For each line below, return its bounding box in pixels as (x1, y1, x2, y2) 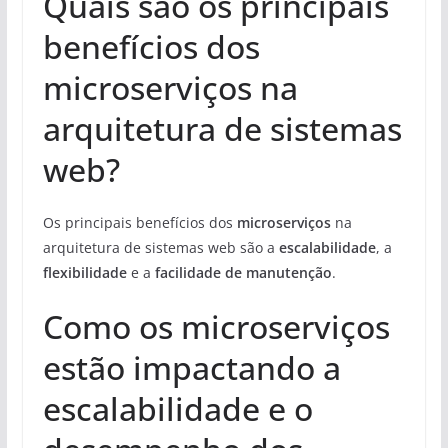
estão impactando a (42, 345, 341, 389)
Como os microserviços (42, 304, 390, 348)
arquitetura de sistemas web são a (42, 237, 279, 257)
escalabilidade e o (42, 386, 313, 430)
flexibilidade (42, 262, 127, 282)
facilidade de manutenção (154, 262, 332, 282)
